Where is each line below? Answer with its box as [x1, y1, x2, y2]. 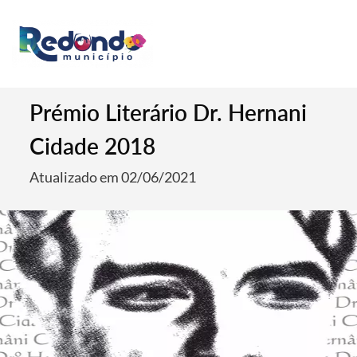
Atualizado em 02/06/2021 [29, 168, 197, 186]
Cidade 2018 [29, 132, 156, 159]
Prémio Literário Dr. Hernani [29, 99, 308, 126]
